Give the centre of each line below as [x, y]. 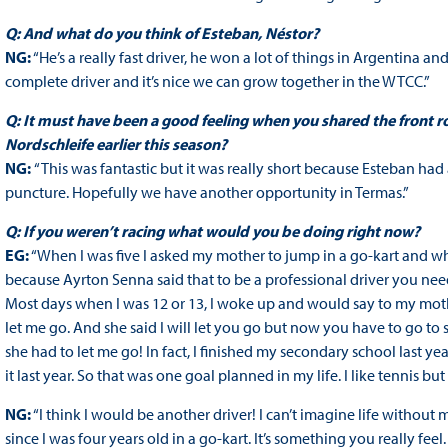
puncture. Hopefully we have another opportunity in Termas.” [206, 192]
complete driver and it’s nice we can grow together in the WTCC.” [217, 81]
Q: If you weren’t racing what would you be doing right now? [212, 231]
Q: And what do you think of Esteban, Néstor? [161, 33]
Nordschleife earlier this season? [115, 144]
